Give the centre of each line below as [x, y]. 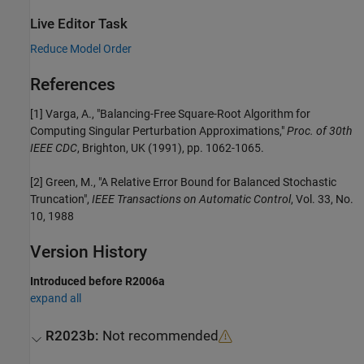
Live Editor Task [79, 24]
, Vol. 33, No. [322, 199]
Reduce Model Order [81, 49]
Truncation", [61, 199]
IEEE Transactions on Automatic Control [191, 199]
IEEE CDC [54, 148]
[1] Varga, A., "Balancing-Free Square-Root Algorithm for [170, 114]
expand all [56, 299]
